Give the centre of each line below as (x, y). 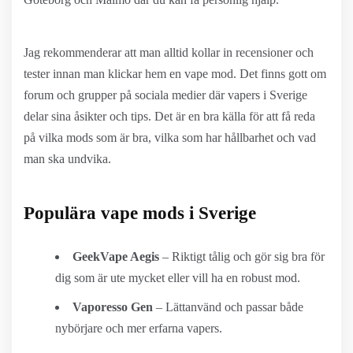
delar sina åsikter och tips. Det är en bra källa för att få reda (169, 116)
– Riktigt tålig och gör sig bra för (242, 256)
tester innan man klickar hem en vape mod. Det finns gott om (175, 74)
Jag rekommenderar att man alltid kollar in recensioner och (169, 52)
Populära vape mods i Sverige (140, 213)
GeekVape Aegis (116, 256)
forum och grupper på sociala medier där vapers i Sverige (165, 95)
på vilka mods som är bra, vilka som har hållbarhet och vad (170, 137)
